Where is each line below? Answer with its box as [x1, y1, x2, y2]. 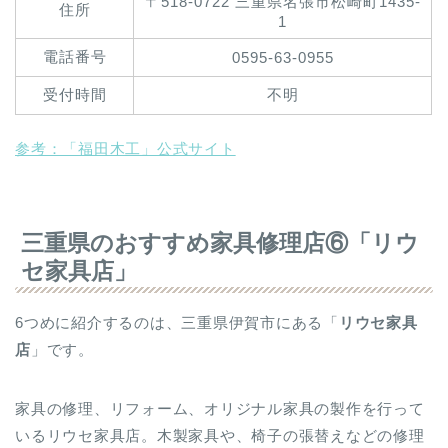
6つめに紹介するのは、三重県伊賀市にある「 [15, 314, 339, 332]
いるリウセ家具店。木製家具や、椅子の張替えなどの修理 [15, 427, 425, 445]
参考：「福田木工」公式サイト [15, 139, 236, 157]
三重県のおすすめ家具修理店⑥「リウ [21, 230, 419, 257]
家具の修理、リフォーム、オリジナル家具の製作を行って [15, 400, 425, 418]
